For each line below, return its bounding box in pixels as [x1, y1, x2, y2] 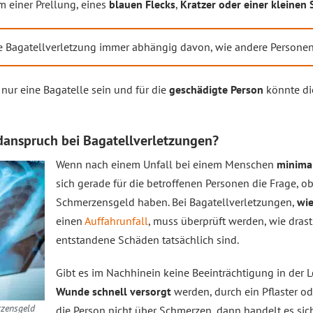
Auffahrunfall [85, 214, 148, 228]
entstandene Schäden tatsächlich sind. [56, 233, 239, 247]
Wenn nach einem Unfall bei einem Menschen [56, 157, 277, 171]
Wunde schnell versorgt [56, 284, 171, 298]
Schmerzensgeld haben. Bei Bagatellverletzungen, [56, 195, 297, 209]
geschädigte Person [169, 82, 263, 96]
